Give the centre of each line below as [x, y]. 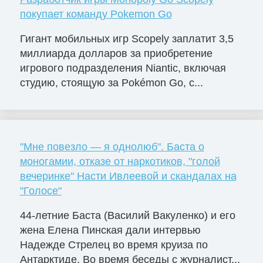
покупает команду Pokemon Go [96, 14]
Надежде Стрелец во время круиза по [114, 245]
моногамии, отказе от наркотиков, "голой [120, 161]
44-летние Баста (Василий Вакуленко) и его [127, 215]
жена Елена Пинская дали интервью [110, 230]
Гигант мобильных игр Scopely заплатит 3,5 [127, 38]
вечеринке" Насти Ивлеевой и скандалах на [128, 176]
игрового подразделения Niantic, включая [123, 68]
